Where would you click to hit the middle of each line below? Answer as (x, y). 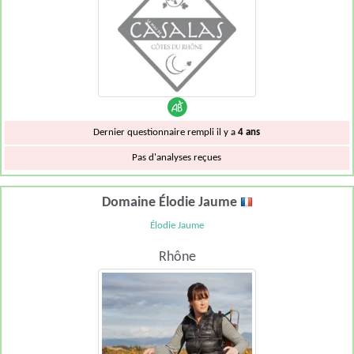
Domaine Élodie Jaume (171, 202)
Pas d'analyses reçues (177, 158)
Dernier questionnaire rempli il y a (166, 133)
